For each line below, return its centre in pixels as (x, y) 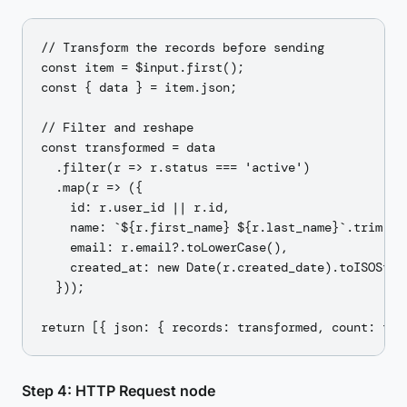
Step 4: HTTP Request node (119, 391)
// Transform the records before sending (183, 47)
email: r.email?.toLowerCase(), (164, 247)
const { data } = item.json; (139, 87)
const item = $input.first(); (143, 67)
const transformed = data (128, 147)
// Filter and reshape (117, 127)
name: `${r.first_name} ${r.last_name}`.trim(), (223, 227)
